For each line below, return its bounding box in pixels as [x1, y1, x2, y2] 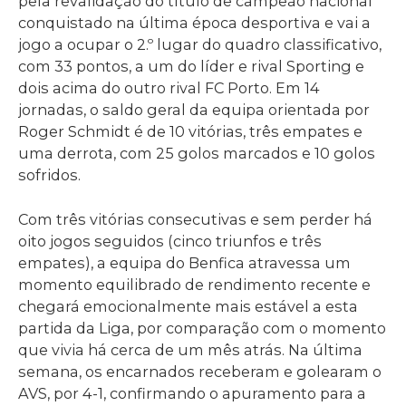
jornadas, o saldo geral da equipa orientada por [18, 101, 370, 120]
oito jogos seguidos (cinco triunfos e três [18, 231, 322, 250]
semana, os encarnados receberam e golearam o [18, 362, 382, 381]
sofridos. [18, 166, 81, 185]
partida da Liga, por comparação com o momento [18, 318, 386, 337]
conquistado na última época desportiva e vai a [18, 14, 371, 33]
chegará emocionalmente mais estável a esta [18, 296, 358, 315]
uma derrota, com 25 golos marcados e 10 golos [18, 144, 375, 163]
